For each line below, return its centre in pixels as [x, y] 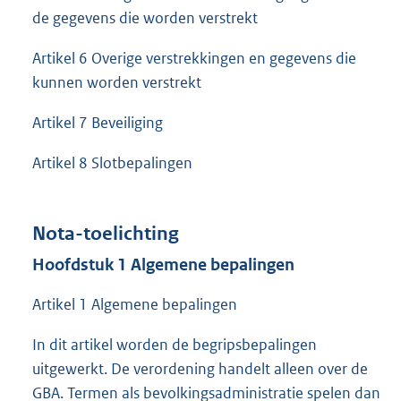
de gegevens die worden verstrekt [145, 18]
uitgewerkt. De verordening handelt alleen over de [200, 368]
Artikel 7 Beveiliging [98, 123]
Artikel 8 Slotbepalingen [112, 163]
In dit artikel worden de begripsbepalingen [175, 344]
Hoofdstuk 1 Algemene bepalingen [163, 265]
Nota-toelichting [106, 234]
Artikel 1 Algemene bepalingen [135, 304]
